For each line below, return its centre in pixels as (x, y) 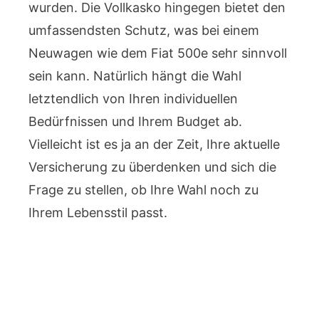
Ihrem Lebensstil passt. (98, 213)
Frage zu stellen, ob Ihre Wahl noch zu (143, 190)
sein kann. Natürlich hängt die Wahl (135, 76)
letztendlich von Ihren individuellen (133, 99)
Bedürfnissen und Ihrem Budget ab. (135, 121)
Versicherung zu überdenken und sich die (152, 167)
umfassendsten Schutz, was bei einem (144, 30)
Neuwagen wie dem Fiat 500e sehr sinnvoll (158, 53)
